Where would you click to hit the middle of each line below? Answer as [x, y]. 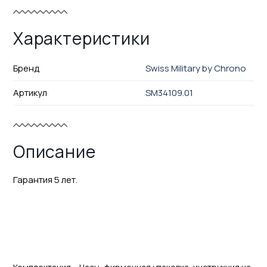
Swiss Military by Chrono [196, 68]
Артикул [30, 92]
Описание [54, 151]
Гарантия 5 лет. [45, 179]
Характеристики [81, 38]
